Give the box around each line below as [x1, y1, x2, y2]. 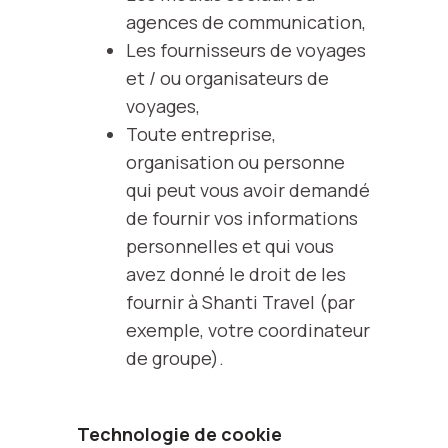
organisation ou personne [125, 150, 345, 174]
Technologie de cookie [77, 422, 282, 446]
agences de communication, [125, 10, 366, 34]
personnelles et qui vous [125, 234, 334, 258]
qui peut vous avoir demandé [125, 178, 370, 202]
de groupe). [125, 346, 224, 370]
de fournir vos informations [125, 206, 358, 230]
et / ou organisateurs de [125, 66, 329, 90]
